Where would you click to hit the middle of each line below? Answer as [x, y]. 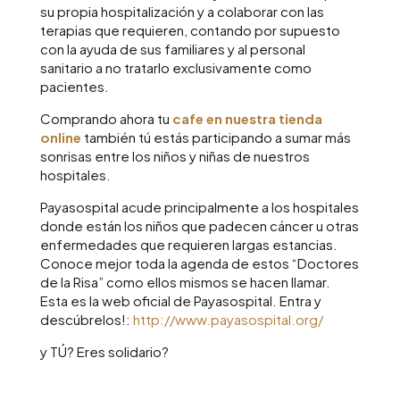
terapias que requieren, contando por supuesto [190, 30]
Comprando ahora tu [106, 118]
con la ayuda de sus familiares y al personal [172, 49]
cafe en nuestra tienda [247, 118]
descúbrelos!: [86, 319]
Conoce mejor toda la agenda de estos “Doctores [199, 263]
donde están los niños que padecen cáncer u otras [199, 225]
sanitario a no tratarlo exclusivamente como [175, 67]
